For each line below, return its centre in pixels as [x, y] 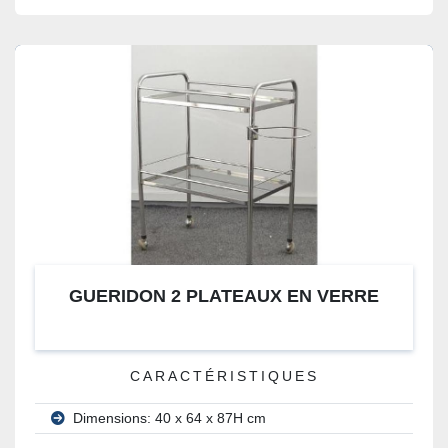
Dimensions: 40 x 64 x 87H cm [169, 418]
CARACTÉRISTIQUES [224, 376]
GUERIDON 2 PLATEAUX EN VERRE [224, 296]
